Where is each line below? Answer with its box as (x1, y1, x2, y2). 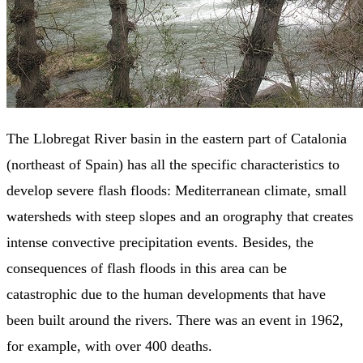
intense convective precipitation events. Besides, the (6, 233, 314, 250)
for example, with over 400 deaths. (6, 337, 212, 354)
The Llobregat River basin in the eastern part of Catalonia (6, 130, 347, 147)
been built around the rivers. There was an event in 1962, (6, 311, 344, 328)
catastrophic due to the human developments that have (6, 285, 326, 302)
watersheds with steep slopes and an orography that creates (6, 207, 353, 224)
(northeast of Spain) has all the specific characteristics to (6, 156, 340, 173)
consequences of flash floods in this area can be (6, 259, 287, 276)
